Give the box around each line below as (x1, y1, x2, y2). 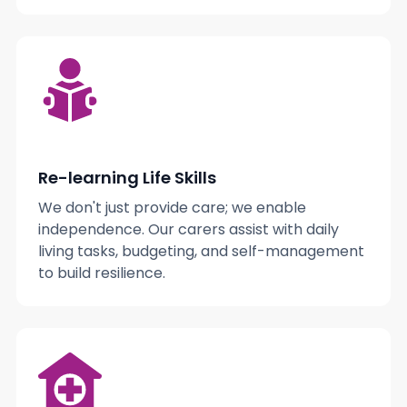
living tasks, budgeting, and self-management (37, 241, 364, 263)
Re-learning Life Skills (37, 166, 216, 190)
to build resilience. (37, 263, 165, 284)
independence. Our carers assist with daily (37, 219, 339, 241)
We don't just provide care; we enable (37, 197, 306, 219)
